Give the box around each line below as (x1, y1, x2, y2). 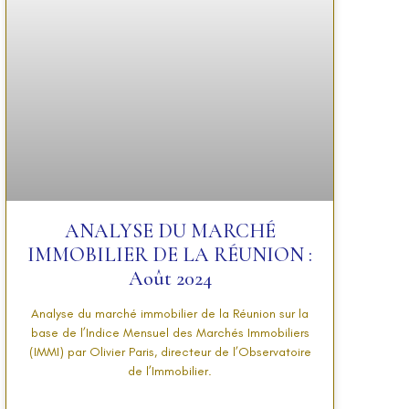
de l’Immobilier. (128, 362, 212, 379)
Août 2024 (128, 266, 212, 290)
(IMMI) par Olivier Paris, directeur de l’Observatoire (28, 343, 311, 360)
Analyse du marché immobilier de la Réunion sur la (31, 305, 309, 321)
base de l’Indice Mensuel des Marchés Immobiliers (30, 324, 309, 341)
